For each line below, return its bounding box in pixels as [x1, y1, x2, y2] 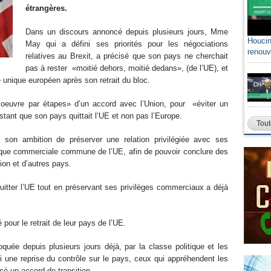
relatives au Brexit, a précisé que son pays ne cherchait [25, 51, 228, 60]
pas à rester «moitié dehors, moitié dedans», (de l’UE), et [25, 64, 228, 73]
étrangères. [25, 4, 67, 13]
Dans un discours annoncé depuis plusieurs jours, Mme [25, 27, 228, 36]
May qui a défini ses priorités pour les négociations [25, 39, 228, 48]
